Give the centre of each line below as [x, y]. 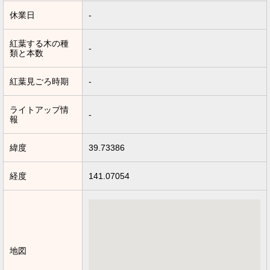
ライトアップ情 [39, 110]
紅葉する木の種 [39, 44]
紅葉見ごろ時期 [39, 82]
